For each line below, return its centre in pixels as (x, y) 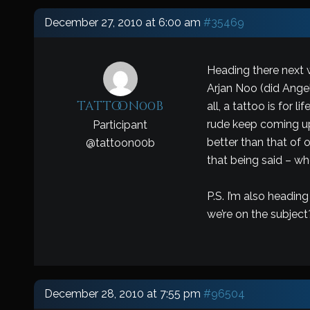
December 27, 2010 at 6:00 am (122, 22)
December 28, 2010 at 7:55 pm (122, 294)
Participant (120, 125)
